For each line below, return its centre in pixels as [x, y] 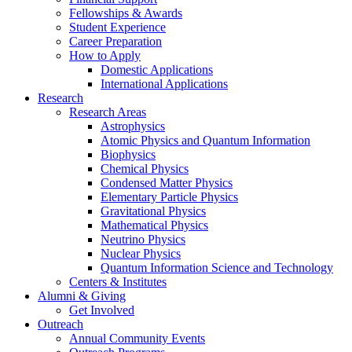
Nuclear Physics [141, 254]
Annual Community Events [137, 339]
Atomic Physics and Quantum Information [205, 141]
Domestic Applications [157, 70]
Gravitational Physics [153, 211]
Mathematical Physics [154, 225]
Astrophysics [133, 126]
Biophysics [128, 155]
